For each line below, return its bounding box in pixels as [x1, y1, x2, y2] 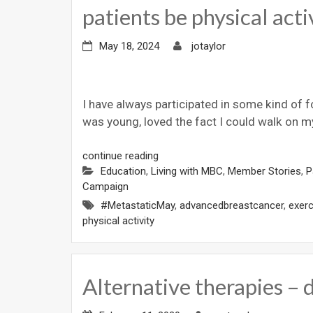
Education [101, 165, 146, 178]
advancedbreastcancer [180, 199, 284, 212]
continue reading [82, 150, 159, 163]
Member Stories [228, 165, 301, 178]
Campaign [82, 180, 129, 194]
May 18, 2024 [99, 40, 159, 53]
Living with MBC [151, 165, 223, 178]
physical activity [82, 214, 154, 228]
